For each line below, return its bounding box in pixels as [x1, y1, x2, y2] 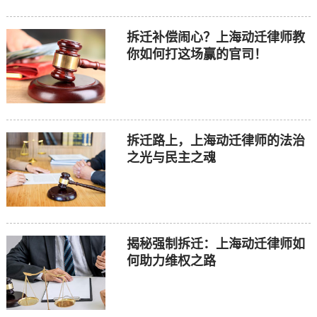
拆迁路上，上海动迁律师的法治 [126, 133, 305, 148]
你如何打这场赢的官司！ [126, 47, 267, 62]
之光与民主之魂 [126, 150, 216, 165]
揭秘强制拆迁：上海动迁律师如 [126, 236, 305, 251]
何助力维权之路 [126, 253, 216, 268]
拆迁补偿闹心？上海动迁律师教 [126, 30, 305, 45]
